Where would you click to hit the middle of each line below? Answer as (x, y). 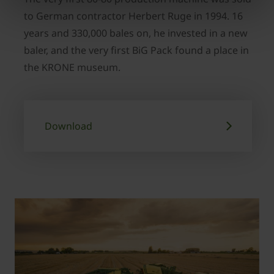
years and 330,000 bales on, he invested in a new (136, 33)
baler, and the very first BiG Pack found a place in (136, 50)
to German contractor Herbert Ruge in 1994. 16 (133, 16)
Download (68, 126)
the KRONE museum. (72, 67)
